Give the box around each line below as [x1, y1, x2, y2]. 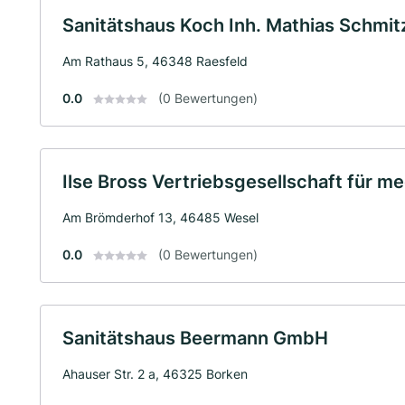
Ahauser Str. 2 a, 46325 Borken [62, 365, 248, 381]
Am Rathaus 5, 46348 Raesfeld [62, 52, 248, 69]
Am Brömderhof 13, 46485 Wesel [62, 209, 259, 225]
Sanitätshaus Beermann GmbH [62, 326, 328, 349]
